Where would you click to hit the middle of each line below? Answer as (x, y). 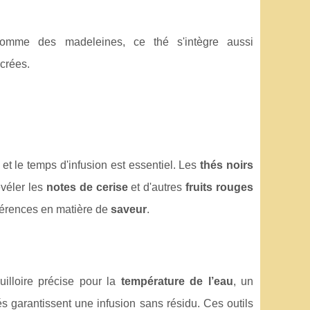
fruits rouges (220, 187)
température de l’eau (177, 281)
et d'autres (157, 187)
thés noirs (227, 165)
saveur (129, 209)
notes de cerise (87, 187)
